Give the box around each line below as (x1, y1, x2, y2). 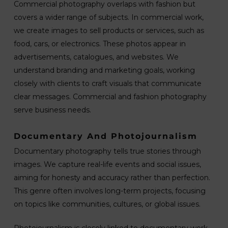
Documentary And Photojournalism (13, 131, 197, 141)
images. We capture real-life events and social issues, (13, 159, 201, 169)
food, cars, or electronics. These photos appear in (13, 39, 186, 48)
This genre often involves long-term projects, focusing (13, 186, 206, 195)
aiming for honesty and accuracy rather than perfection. (13, 173, 210, 182)
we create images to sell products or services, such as (13, 25, 204, 35)
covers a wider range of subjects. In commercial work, (13, 12, 204, 22)
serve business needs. (13, 105, 91, 115)
